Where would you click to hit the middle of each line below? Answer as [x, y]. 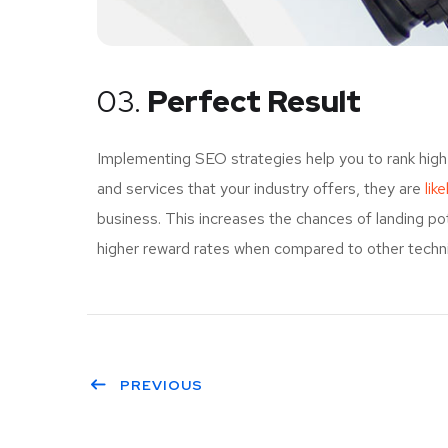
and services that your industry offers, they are [261, 188]
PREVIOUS [161, 384]
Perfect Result [251, 100]
